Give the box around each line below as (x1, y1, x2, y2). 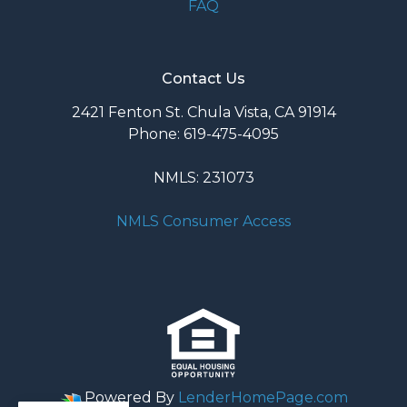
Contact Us (162, 70, 245, 88)
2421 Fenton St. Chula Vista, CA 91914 (71, 104, 336, 122)
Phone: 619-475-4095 (128, 125, 279, 144)
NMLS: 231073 (153, 169, 254, 187)
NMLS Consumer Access (116, 213, 291, 231)
